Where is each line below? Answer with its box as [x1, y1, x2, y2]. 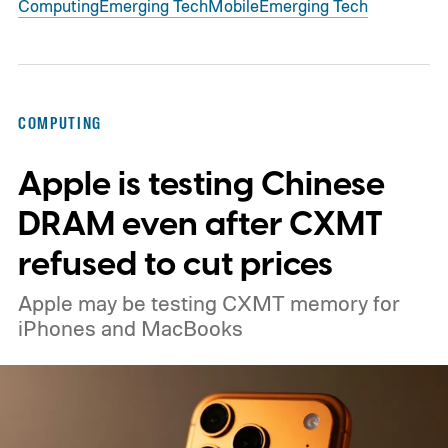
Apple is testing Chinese [17, 160, 385, 208]
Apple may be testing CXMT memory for [17, 289, 400, 316]
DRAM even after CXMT [17, 200, 383, 248]
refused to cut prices [17, 240, 333, 288]
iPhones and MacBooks [17, 314, 243, 341]
